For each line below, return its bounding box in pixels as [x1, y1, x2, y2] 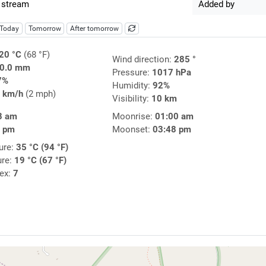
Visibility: [112, 93, 151, 104]
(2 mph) [23, 88, 56, 100]
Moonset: [112, 124, 153, 135]
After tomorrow [70, 24, 119, 33]
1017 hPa [151, 67, 191, 78]
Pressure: [112, 67, 152, 78]
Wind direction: [112, 54, 174, 65]
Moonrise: [112, 111, 155, 122]
